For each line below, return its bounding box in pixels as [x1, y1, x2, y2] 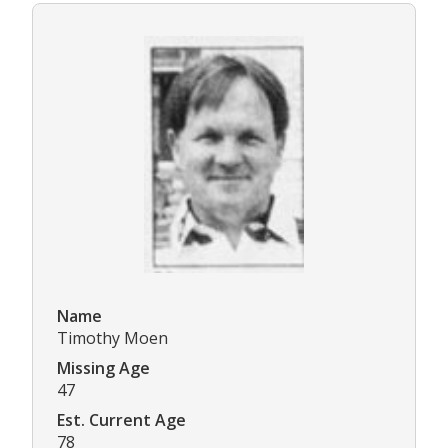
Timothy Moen [57, 326, 168, 349]
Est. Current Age [57, 408, 186, 431]
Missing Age [57, 356, 150, 379]
